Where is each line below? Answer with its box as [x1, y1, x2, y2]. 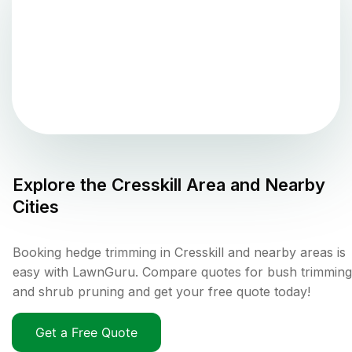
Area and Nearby [181, 174, 325, 196]
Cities [13, 196, 59, 218]
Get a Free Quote [35, 324, 137, 341]
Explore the [13, 174, 112, 196]
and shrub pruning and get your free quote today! [13, 284, 310, 300]
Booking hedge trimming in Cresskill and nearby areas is [13, 244, 346, 261]
